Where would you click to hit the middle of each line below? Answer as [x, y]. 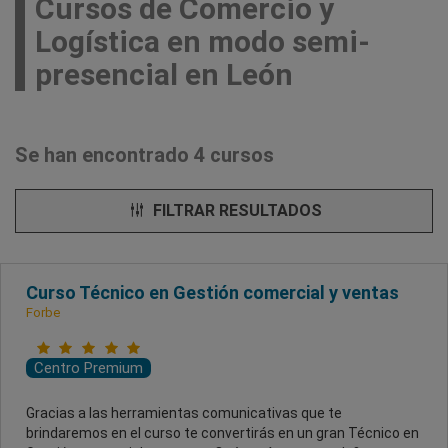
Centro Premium [88, 367]
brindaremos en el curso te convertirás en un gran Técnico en [222, 432]
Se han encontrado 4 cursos [144, 154]
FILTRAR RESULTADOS [235, 210]
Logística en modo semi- [202, 41]
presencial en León [164, 74]
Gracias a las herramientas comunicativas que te [184, 412]
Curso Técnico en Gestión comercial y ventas [212, 292]
